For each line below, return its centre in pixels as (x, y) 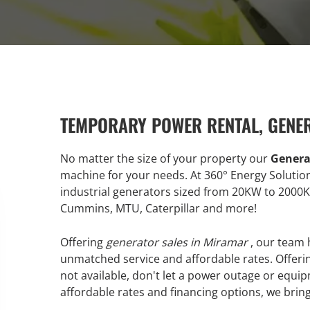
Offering (83, 242)
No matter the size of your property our (165, 158)
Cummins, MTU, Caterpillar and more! (158, 208)
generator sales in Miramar (177, 242)
